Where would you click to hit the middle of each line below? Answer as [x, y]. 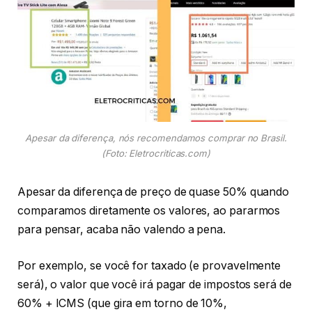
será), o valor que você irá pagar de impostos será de [155, 284]
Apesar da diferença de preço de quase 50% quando [154, 192]
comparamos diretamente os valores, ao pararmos [149, 211]
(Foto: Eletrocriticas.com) [156, 153]
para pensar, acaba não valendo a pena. [122, 230]
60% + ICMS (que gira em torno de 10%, [123, 303]
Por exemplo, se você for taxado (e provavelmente [149, 265]
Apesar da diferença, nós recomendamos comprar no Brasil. [156, 138]
